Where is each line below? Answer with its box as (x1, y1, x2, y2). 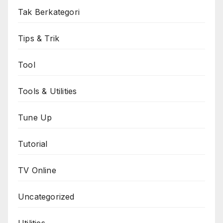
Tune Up (18, 112, 52, 122)
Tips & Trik (18, 33, 60, 43)
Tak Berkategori (18, 6, 80, 17)
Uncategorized (18, 191, 75, 202)
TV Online (18, 165, 56, 175)
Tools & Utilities (18, 86, 77, 96)
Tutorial (18, 138, 48, 149)
